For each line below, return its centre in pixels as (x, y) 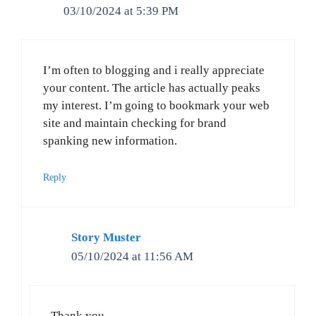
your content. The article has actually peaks (152, 88)
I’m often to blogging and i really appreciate (154, 71)
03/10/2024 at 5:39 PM (121, 11)
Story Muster (106, 237)
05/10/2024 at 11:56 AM (132, 256)
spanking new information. (110, 141)
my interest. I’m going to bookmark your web (156, 106)
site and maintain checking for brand (135, 123)
